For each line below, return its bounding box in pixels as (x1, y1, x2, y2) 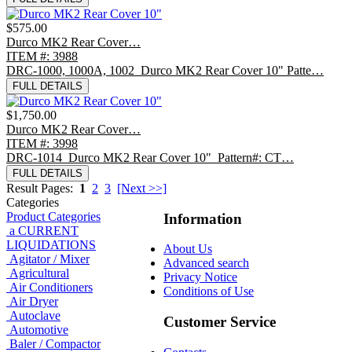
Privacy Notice (163, 270, 237, 284)
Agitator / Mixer (9, 251, 90, 266)
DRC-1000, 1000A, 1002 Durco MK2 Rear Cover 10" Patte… (6, 63, 324, 77)
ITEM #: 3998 (6, 136, 78, 150)
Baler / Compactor (9, 336, 101, 350)
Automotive (9, 322, 68, 336)
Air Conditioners (9, 280, 93, 294)
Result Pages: (6, 181, 73, 195)
